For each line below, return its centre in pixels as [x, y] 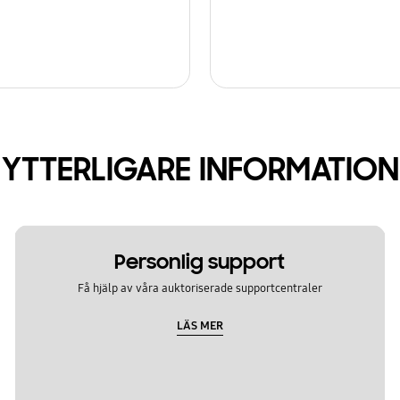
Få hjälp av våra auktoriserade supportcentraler [200, 289]
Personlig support [200, 262]
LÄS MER [200, 325]
